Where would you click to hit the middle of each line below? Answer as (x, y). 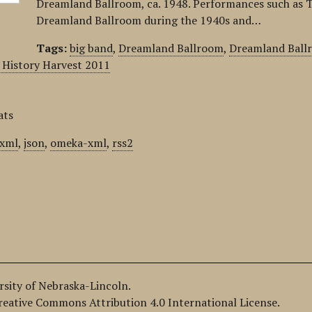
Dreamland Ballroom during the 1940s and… (149, 20)
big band (92, 48)
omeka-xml (79, 143)
